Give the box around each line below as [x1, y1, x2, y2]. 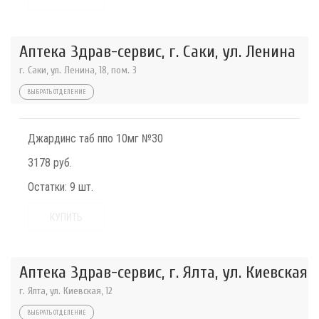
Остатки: [28, 180, 67, 194]
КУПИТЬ [50, 211, 83, 224]
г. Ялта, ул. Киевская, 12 [19, 285, 113, 298]
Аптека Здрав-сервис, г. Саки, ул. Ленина [19, 42, 296, 62]
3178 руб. [28, 156, 72, 170]
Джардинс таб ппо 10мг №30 [28, 132, 163, 146]
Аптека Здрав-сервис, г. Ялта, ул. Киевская [19, 263, 308, 283]
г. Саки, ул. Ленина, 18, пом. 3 [19, 64, 137, 77]
